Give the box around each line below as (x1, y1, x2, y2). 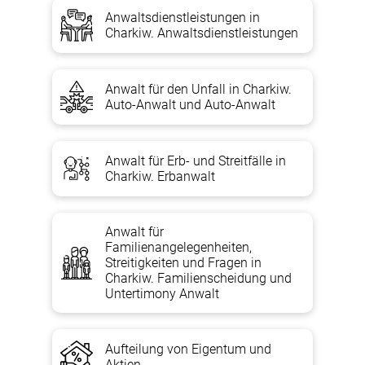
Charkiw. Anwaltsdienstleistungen (105, 25, 298, 41)
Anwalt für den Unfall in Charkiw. (105, 81, 292, 97)
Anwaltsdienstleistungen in (105, 10, 260, 25)
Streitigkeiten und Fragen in (105, 255, 262, 270)
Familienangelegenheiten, (105, 240, 252, 255)
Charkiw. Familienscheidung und (105, 270, 292, 286)
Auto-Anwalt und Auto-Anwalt (105, 97, 275, 112)
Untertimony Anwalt (105, 286, 219, 301)
